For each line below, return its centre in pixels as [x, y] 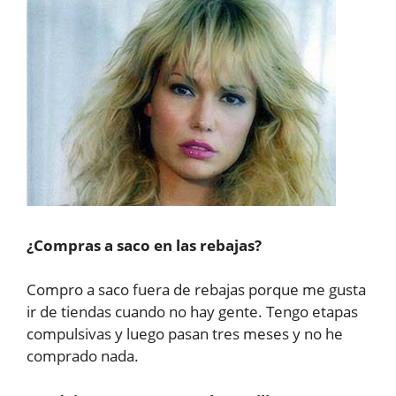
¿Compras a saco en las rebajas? [144, 245]
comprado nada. [83, 356]
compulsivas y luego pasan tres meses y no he [185, 334]
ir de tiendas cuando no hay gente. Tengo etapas [192, 312]
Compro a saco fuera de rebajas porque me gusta [196, 290]
